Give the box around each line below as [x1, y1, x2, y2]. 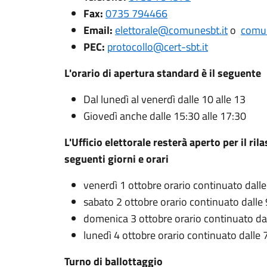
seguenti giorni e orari [64, 151, 169, 167]
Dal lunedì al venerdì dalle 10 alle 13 [83, 91, 246, 107]
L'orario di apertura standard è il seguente [64, 65, 261, 81]
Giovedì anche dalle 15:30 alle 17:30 [83, 108, 246, 124]
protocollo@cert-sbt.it [107, 39, 208, 55]
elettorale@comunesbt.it [115, 22, 228, 38]
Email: [83, 22, 115, 38]
